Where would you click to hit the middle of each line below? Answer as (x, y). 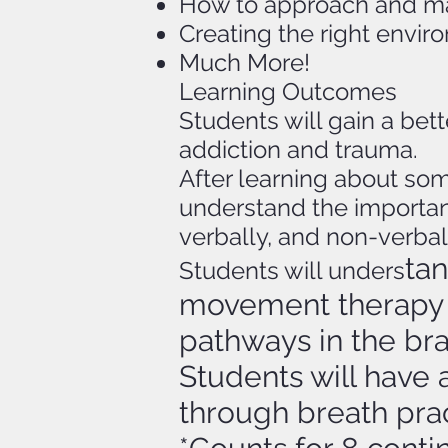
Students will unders (292, 270)
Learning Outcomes (288, 91)
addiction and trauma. (298, 149)
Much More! (244, 62)
